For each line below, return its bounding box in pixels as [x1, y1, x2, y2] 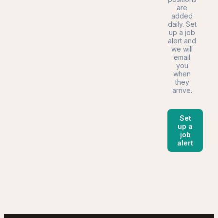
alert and [168, 36, 196, 45]
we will [171, 45, 193, 53]
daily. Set [167, 20, 197, 28]
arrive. [172, 86, 192, 94]
